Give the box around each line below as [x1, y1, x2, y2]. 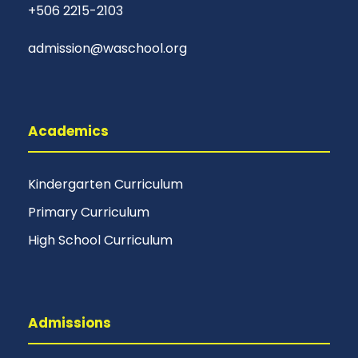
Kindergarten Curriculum [28, 175, 183, 194]
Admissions [28, 313, 111, 333]
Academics [28, 121, 109, 141]
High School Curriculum [28, 231, 173, 250]
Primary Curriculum [28, 203, 149, 222]
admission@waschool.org [28, 39, 187, 58]
